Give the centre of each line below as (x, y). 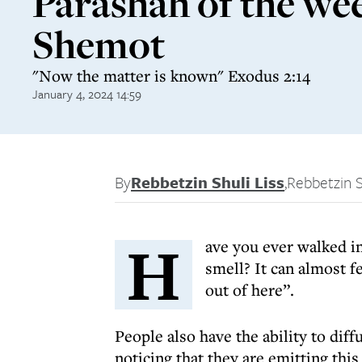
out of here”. (250, 290)
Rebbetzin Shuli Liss (208, 182)
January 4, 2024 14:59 (87, 94)
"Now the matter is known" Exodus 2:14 (171, 76)
